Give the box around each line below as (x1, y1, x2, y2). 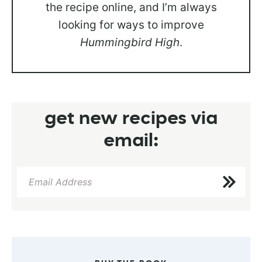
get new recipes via (44, 109, 218, 128)
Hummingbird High (80, 35, 180, 49)
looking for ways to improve (58, 18, 204, 32)
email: (104, 131, 158, 150)
